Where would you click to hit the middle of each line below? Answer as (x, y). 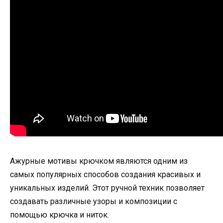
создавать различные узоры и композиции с (94, 201)
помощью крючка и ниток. (59, 215)
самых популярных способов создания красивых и (105, 174)
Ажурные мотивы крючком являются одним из (99, 161)
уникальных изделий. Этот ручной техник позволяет (107, 188)
